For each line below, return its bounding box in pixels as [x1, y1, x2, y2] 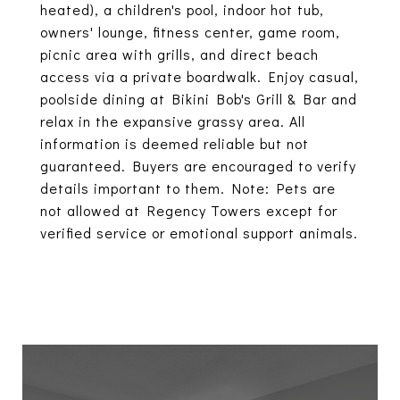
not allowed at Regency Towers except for [40, 201, 337, 220]
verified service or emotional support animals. [40, 223, 358, 242]
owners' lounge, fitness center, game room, [40, 22, 340, 41]
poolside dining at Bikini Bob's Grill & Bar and [40, 89, 357, 108]
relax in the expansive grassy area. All [40, 112, 305, 130]
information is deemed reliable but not [40, 134, 309, 153]
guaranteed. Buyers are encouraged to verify [40, 156, 356, 175]
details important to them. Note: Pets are [40, 179, 336, 197]
